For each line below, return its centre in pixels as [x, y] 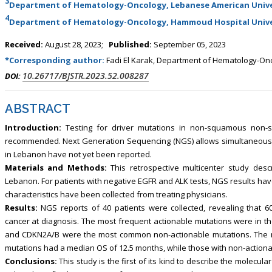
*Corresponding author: [55, 60]
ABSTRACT [37, 108]
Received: [24, 44]
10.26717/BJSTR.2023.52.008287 [85, 75]
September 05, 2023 [189, 44]
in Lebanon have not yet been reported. [78, 154]
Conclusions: [31, 261]
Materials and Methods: [56, 167]
